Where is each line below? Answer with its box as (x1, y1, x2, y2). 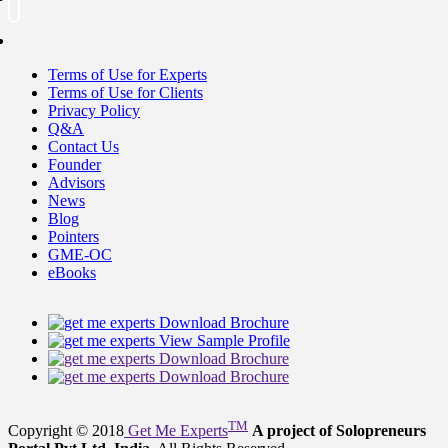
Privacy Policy (48, 101, 140, 119)
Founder (48, 155, 101, 173)
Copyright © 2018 (8, 422, 124, 440)
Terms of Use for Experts (48, 65, 207, 83)
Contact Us (48, 137, 119, 155)
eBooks (48, 263, 96, 281)
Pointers (48, 227, 99, 245)
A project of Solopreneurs (252, 422, 426, 440)
